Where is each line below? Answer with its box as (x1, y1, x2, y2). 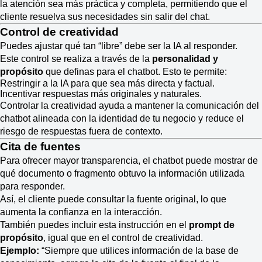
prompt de (189, 220, 235, 230)
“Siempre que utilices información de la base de (39, 246, 239, 256)
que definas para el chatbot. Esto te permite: (43, 67, 227, 77)
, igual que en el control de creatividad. (43, 233, 203, 243)
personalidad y (152, 54, 218, 64)
